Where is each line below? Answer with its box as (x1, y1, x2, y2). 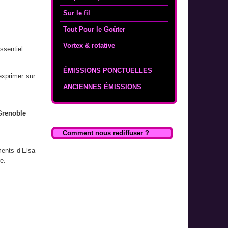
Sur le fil (63, 9, 91, 17)
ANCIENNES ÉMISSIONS (63, 82, 142, 91)
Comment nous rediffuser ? (63, 129, 150, 137)
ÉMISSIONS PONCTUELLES (63, 66, 153, 74)
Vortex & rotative (63, 41, 116, 49)
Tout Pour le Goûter (63, 25, 126, 34)
